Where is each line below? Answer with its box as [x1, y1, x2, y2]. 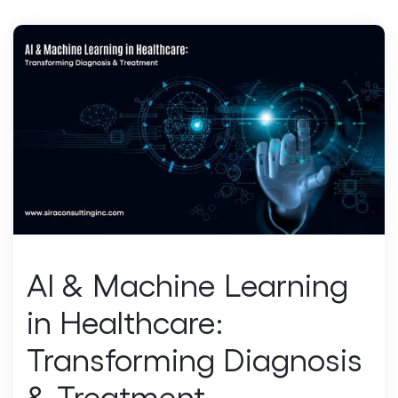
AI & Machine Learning [27, 264, 348, 303]
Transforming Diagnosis [27, 338, 362, 378]
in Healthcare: [27, 301, 223, 340]
